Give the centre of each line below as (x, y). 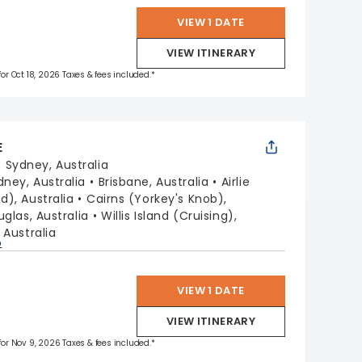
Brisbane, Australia (154, 182)
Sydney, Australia (57, 165)
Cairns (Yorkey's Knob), (157, 199)
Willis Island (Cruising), (169, 216)
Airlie (236, 182)
